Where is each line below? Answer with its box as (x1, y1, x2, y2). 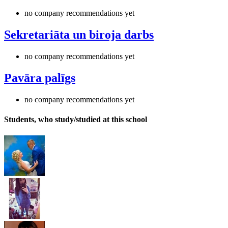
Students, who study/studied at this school (4, 115, 147, 124)
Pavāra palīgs (4, 71, 75, 85)
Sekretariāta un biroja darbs (4, 28, 154, 42)
